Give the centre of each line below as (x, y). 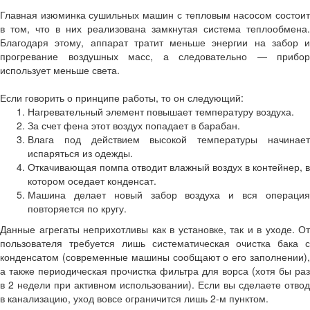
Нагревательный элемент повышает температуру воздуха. (161, 111)
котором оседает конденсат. (92, 181)
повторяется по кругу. (77, 208)
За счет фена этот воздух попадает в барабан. (134, 125)
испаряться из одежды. (80, 153)
